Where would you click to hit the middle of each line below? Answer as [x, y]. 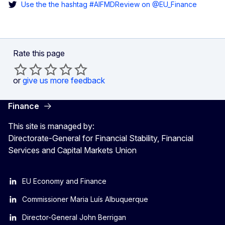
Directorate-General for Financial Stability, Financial [101, 138]
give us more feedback [64, 80]
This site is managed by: [51, 126]
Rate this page [39, 53]
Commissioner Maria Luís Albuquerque [85, 199]
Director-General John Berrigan [74, 217]
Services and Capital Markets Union [72, 150]
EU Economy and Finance [64, 181]
